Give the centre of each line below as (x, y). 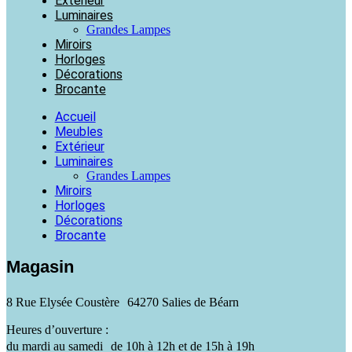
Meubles (79, 131)
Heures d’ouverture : (57, 329)
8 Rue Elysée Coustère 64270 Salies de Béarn (123, 302)
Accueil (75, 116)
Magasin (40, 266)
